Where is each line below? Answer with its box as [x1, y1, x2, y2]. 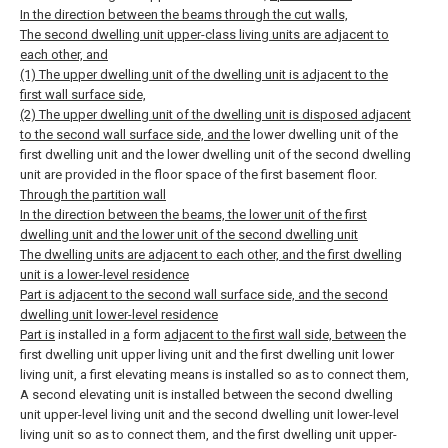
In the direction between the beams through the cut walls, [20, 7, 348, 22]
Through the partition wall [20, 187, 166, 202]
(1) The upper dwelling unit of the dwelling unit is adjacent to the [20, 67, 388, 82]
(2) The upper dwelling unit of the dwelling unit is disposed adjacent [20, 107, 411, 122]
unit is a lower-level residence [20, 267, 189, 282]
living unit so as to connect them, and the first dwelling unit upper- [20, 427, 397, 442]
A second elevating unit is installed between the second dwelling [20, 387, 393, 402]
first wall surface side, [20, 87, 146, 102]
